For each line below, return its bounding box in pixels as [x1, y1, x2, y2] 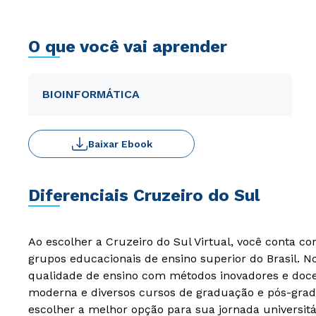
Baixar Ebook [87, 138, 152, 150]
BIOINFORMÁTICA [42, 87, 140, 101]
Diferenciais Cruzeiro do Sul [28, 186, 260, 205]
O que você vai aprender [28, 37, 227, 56]
